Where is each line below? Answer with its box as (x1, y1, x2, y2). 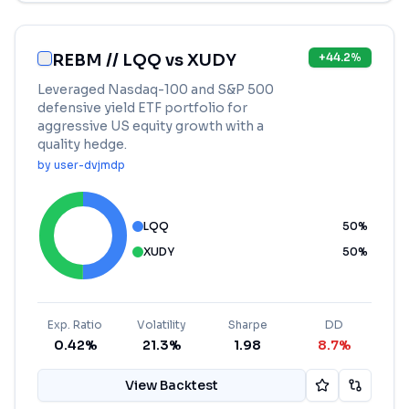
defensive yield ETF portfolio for (37, 100, 247, 116)
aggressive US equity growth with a (37, 118, 264, 134)
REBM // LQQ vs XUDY (52, 50, 236, 70)
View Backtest (125, 377, 218, 393)
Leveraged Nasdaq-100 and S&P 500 (37, 81, 274, 98)
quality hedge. (37, 136, 127, 152)
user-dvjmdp (54, 158, 125, 172)
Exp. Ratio (47, 318, 103, 331)
